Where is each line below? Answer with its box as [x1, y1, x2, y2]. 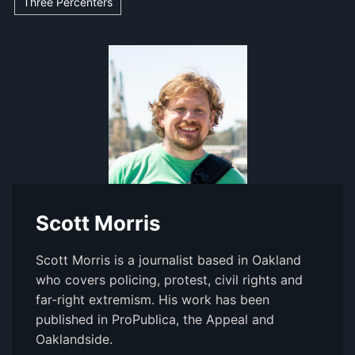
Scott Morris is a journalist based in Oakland [36, 252, 301, 269]
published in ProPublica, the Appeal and [36, 311, 274, 328]
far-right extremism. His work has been [36, 292, 269, 308]
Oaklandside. [36, 331, 113, 348]
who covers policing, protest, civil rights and [36, 272, 303, 288]
